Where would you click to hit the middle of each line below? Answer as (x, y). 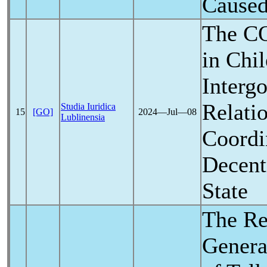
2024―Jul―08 (167, 112)
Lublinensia (83, 117)
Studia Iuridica (88, 106)
